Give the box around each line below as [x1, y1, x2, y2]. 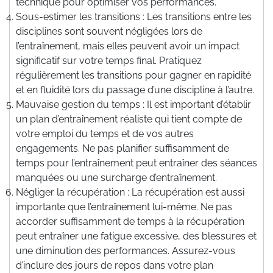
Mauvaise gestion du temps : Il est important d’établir [16, 98, 251, 110]
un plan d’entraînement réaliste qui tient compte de [16, 113, 242, 125]
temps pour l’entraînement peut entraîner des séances [16, 157, 257, 169]
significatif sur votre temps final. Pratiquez [16, 54, 202, 66]
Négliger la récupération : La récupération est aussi [16, 186, 244, 198]
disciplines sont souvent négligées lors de [16, 25, 202, 37]
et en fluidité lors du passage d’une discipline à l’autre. [16, 83, 254, 96]
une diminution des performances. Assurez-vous [16, 244, 235, 257]
